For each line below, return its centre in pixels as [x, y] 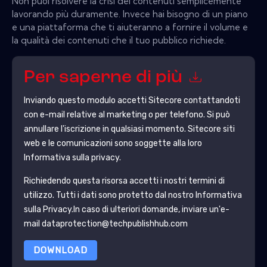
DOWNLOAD [60, 250]
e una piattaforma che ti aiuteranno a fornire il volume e [130, 27]
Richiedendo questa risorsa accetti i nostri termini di [124, 181]
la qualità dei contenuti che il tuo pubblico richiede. [119, 40]
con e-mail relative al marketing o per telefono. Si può [127, 114]
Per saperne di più [105, 78]
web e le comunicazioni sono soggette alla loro [113, 143]
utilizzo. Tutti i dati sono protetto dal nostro [109, 195]
